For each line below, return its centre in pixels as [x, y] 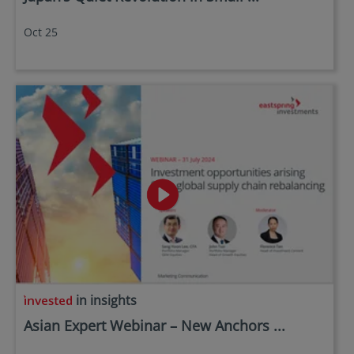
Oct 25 [41, 32]
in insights [105, 301]
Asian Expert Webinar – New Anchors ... [154, 326]
